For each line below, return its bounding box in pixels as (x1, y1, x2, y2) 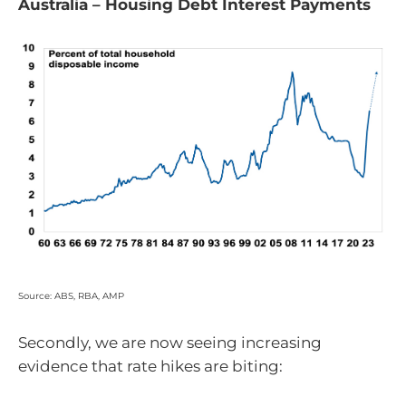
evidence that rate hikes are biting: (18, 357, 283, 376)
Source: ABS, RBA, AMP (18, 289, 124, 302)
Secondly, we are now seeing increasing (18, 333, 322, 353)
